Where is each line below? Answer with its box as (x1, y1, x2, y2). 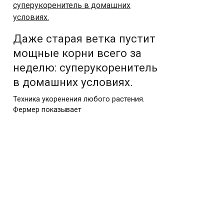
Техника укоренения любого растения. (13, 94, 144, 103)
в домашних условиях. (13, 75, 133, 88)
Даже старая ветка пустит (13, 31, 155, 45)
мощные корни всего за (13, 46, 141, 59)
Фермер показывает (13, 105, 81, 114)
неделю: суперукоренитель (13, 60, 157, 74)
